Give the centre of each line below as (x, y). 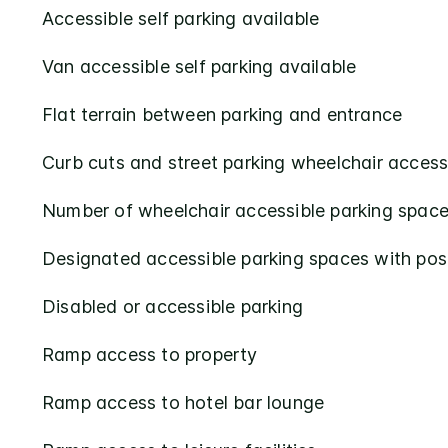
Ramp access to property (150, 354)
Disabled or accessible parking (172, 306)
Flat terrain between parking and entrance (222, 114)
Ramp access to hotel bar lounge (183, 402)
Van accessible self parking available (199, 66)
